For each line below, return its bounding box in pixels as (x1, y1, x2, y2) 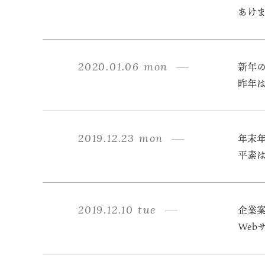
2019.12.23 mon (78, 131, 164, 145)
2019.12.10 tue (78, 203, 157, 216)
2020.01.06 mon (78, 60, 169, 73)
